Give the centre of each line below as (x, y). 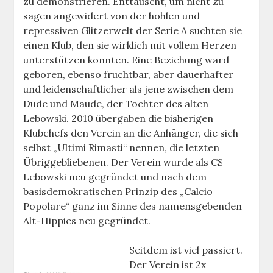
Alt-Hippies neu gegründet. (87, 220)
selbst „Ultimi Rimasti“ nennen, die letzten (122, 147)
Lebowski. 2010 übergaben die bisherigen (119, 118)
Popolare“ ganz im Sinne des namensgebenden (133, 206)
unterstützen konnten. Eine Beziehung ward (126, 59)
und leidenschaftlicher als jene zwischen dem (129, 89)
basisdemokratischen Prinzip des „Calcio (118, 191)
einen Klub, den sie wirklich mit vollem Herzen (130, 45)
